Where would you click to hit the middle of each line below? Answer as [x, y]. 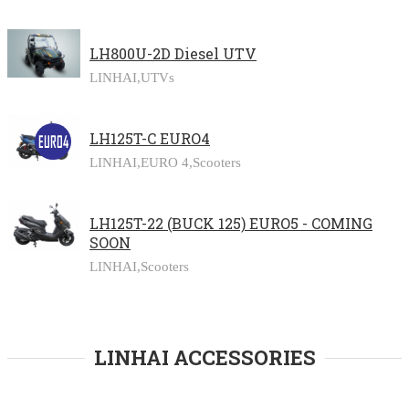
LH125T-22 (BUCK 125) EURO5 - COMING [231, 223]
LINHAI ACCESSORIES [204, 357]
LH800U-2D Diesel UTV [173, 53]
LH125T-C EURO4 [150, 138]
